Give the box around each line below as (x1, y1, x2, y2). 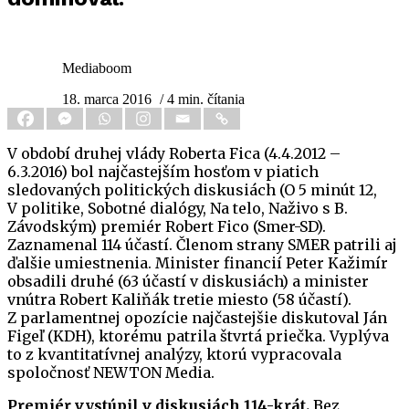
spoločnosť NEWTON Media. (7, 363, 215, 383)
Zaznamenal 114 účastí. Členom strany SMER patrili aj (7, 236, 397, 255)
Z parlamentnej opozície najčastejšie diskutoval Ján (7, 309, 387, 328)
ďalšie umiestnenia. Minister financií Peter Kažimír (7, 254, 388, 273)
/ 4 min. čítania (160, 91, 245, 108)
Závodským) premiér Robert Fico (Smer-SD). (7, 217, 326, 236)
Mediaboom (62, 60, 131, 77)
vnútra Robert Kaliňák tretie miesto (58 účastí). (7, 290, 351, 309)
